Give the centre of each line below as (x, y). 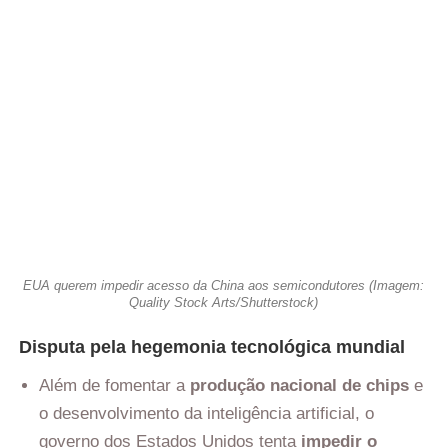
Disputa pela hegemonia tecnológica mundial (212, 347)
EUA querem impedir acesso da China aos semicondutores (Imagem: (223, 285)
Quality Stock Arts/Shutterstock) (223, 302)
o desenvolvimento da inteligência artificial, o (206, 414)
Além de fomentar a (114, 386)
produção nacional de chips (299, 386)
